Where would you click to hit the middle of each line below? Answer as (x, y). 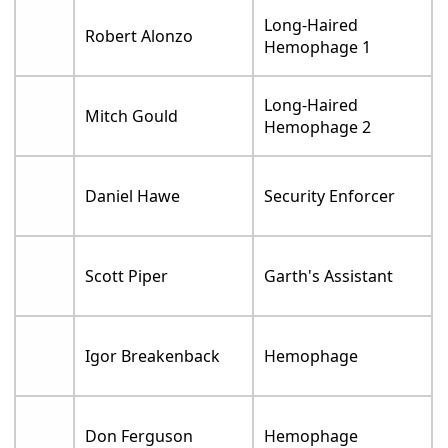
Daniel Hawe (133, 196)
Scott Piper (127, 276)
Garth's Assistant (329, 276)
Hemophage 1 (318, 47)
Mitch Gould (132, 116)
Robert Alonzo (139, 36)
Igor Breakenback (153, 356)
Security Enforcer (330, 196)
